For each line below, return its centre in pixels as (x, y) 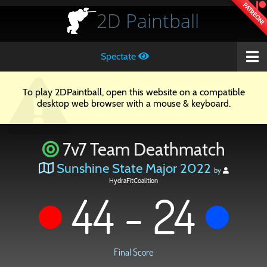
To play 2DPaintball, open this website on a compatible (133, 92)
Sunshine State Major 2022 (133, 168)
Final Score (133, 252)
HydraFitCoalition (133, 181)
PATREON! (253, 14)
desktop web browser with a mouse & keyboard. (133, 103)
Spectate (119, 56)
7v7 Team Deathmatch (142, 149)
